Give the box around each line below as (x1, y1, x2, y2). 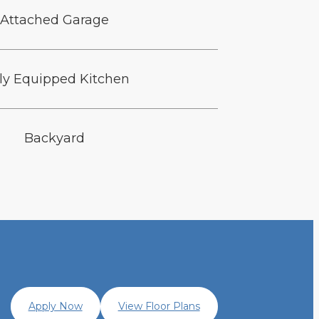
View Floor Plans (117, 300, 200, 313)
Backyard (24, 130, 85, 147)
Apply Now (28, 300, 83, 313)
